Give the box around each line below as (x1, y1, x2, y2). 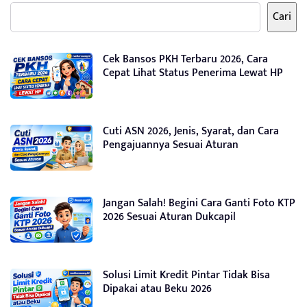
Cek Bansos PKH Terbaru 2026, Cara (103, 50, 268, 69)
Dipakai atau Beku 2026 (103, 280, 212, 298)
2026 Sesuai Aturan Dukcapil (103, 208, 236, 226)
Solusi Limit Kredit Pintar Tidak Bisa (103, 266, 270, 284)
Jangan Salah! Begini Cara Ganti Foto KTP (103, 194, 295, 212)
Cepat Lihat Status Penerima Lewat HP (103, 64, 283, 82)
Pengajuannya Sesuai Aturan (103, 136, 238, 154)
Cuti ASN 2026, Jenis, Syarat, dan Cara (103, 122, 279, 140)
